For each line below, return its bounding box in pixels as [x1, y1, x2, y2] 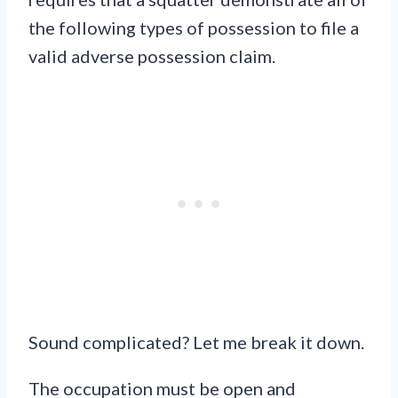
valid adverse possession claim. [28, 45, 275, 68]
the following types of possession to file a [28, 17, 359, 39]
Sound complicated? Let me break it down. [28, 331, 364, 354]
